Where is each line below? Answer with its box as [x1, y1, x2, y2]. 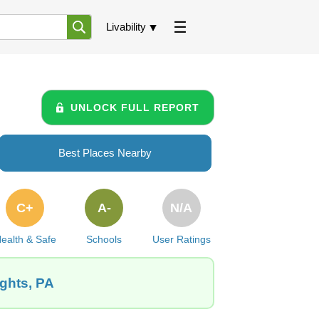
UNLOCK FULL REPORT [70, 101, 199, 113]
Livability [106, 21, 146, 33]
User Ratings [152, 234, 211, 245]
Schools [86, 234, 122, 245]
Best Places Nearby [58, 147, 152, 159]
